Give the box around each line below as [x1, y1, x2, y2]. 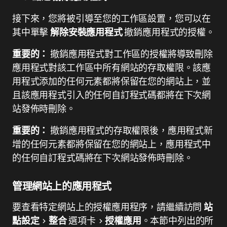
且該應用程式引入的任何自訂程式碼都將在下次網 [12, 89, 211, 101]
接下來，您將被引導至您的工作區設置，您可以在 [12, 12, 211, 24]
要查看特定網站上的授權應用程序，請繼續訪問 [12, 201, 204, 213]
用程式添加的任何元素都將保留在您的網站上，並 [12, 75, 211, 87]
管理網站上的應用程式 [12, 179, 114, 193]
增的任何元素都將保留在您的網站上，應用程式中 [12, 138, 211, 150]
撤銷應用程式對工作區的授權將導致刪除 [50, 48, 213, 60]
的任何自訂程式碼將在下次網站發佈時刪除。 [12, 152, 193, 164]
